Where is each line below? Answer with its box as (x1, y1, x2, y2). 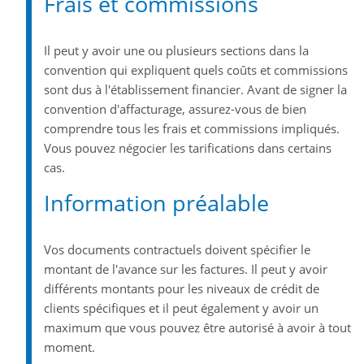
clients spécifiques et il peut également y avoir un (43, 299, 318, 316)
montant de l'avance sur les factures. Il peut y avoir (43, 260, 327, 277)
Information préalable (43, 187, 269, 218)
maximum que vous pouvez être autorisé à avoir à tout (43, 318, 351, 336)
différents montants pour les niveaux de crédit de (43, 279, 319, 297)
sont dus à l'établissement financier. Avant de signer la (43, 80, 347, 97)
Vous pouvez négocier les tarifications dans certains (43, 139, 331, 156)
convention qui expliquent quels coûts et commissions (43, 61, 348, 78)
